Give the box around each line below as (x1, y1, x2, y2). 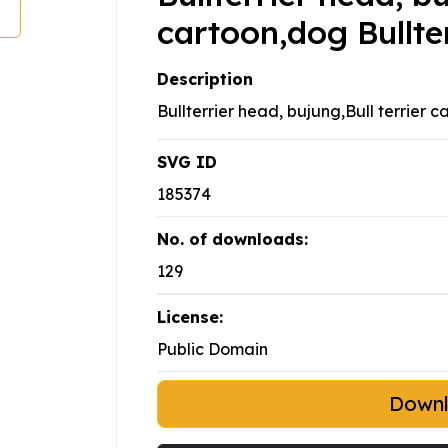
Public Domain (157, 339, 268, 360)
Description (157, 69, 253, 90)
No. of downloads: (157, 229, 308, 250)
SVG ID (157, 152, 217, 173)
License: (157, 307, 223, 328)
